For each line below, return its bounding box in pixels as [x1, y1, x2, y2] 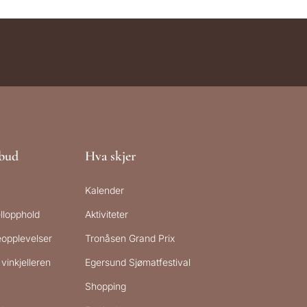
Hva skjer [85, 148, 136, 165]
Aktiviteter [85, 208, 129, 221]
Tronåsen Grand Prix [85, 232, 175, 245]
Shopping [85, 280, 127, 293]
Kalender [85, 184, 125, 197]
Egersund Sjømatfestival [85, 256, 191, 269]
